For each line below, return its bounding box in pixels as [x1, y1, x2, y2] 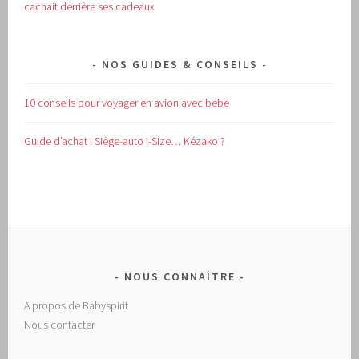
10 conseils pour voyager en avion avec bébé [24, 95, 230, 111]
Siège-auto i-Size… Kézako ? [95, 134, 226, 149]
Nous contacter [24, 317, 95, 333]
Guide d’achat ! [24, 134, 95, 149]
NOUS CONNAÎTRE [123, 269, 236, 284]
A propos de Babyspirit [24, 298, 129, 313]
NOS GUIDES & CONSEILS [101, 57, 258, 72]
